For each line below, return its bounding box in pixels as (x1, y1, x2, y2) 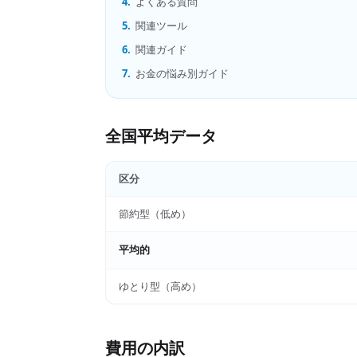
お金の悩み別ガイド (135, 66, 229, 80)
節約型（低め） (119, 206, 191, 221)
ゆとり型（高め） (119, 279, 202, 293)
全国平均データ (105, 125, 217, 147)
